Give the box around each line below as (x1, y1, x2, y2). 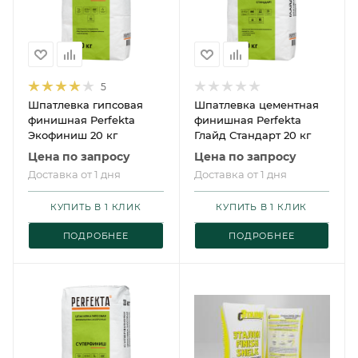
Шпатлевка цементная (193, 98, 319, 111)
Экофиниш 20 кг (28, 129, 117, 141)
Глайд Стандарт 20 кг (193, 129, 311, 141)
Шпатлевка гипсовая (28, 98, 143, 111)
